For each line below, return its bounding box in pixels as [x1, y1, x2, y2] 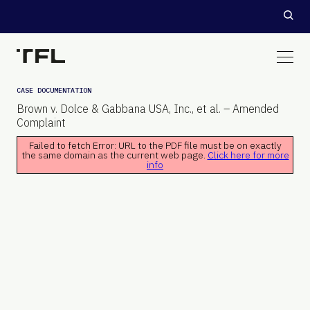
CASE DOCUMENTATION [17, 86, 91, 95]
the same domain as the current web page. [21, 149, 208, 161]
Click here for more [207, 149, 289, 161]
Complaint [17, 116, 66, 129]
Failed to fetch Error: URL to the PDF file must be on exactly [28, 139, 282, 152]
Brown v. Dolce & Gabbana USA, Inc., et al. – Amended [17, 102, 279, 116]
